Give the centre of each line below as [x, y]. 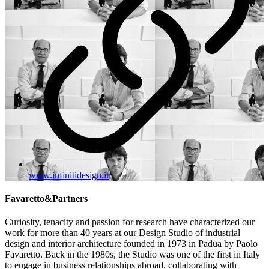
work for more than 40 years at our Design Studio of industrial [122, 233]
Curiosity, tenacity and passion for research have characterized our [130, 222]
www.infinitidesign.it [69, 175]
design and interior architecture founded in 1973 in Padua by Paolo [131, 244]
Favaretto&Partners [46, 199]
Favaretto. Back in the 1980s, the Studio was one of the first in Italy [132, 255]
